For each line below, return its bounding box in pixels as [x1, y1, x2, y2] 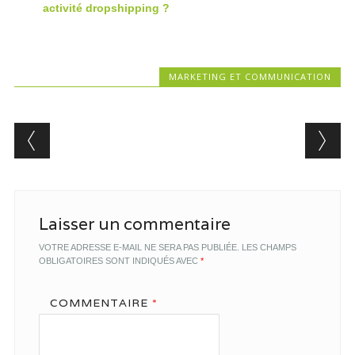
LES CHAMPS [241, 242, 296, 252]
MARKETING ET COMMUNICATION [169, 70, 332, 82]
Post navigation [13, 119, 219, 151]
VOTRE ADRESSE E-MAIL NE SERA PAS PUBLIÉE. [38, 242, 239, 252]
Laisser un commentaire [38, 212, 231, 235]
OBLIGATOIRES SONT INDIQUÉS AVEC [38, 255, 200, 265]
